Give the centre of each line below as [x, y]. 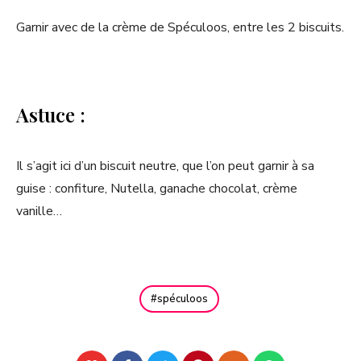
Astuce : [51, 114]
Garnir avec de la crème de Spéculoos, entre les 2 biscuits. [180, 27]
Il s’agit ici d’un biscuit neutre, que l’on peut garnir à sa [165, 166]
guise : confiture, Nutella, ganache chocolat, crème [157, 188]
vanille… [39, 211]
